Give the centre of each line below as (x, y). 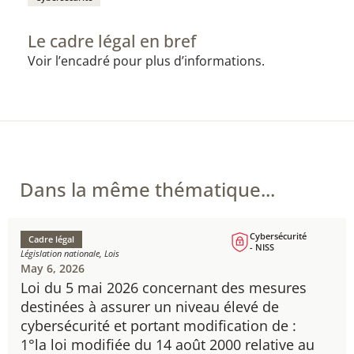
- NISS (262, 247)
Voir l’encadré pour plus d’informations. (146, 61)
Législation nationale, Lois (70, 253)
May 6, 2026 (53, 268)
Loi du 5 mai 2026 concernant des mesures (164, 288)
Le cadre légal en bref (112, 41)
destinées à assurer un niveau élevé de (150, 307)
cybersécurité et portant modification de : (158, 326)
